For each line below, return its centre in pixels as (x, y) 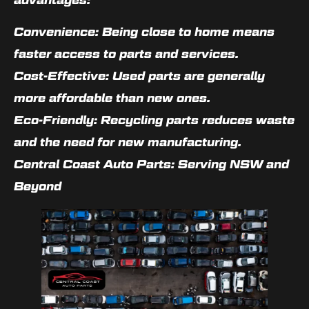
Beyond (38, 187)
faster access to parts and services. (126, 54)
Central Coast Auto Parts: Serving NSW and (151, 165)
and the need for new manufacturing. (128, 142)
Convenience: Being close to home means (144, 32)
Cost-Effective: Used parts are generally (139, 76)
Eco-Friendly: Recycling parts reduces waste (154, 120)
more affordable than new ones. (112, 98)
